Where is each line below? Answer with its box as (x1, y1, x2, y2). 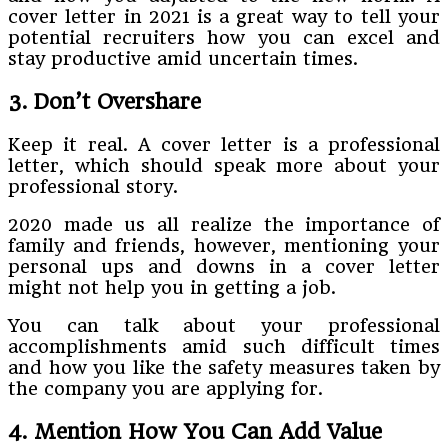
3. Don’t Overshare (8, 89, 201, 115)
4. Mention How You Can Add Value (8, 419, 382, 444)
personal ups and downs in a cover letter (8, 256, 440, 278)
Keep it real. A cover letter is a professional (8, 134, 440, 156)
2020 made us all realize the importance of (8, 214, 440, 236)
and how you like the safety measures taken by (8, 357, 440, 379)
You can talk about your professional (8, 315, 440, 337)
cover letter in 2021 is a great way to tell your (8, 6, 440, 28)
